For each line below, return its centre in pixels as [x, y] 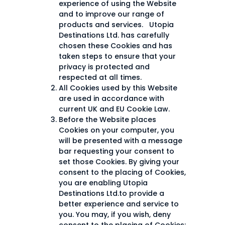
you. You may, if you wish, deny [115, 215]
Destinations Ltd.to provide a [111, 194]
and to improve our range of [111, 14]
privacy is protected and [104, 67]
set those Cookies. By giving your [119, 162]
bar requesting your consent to [117, 151]
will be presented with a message [121, 141]
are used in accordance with [111, 99]
